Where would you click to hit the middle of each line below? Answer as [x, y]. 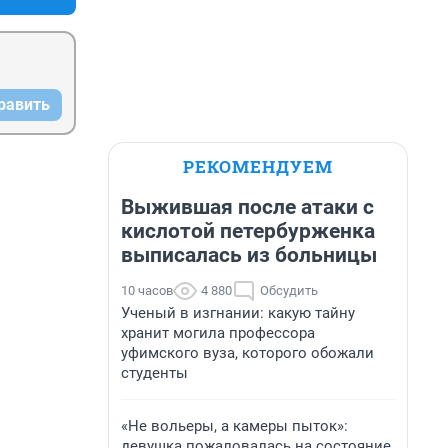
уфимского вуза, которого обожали [247, 353]
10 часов [147, 290]
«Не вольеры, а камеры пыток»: [234, 426]
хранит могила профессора [218, 333]
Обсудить [289, 290]
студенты [154, 373]
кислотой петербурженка [248, 231]
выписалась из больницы [249, 255]
